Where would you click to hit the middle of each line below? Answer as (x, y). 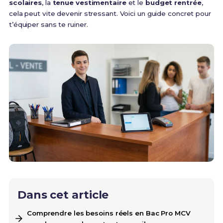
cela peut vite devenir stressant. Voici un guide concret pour (110, 13)
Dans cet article (63, 195)
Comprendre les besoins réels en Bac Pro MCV (109, 213)
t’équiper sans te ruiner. (48, 24)
